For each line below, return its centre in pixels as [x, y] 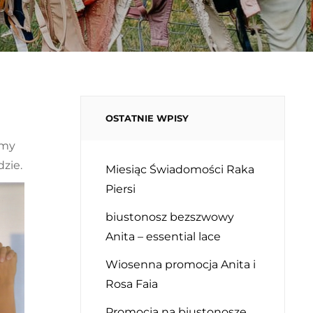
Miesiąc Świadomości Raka [180, 169]
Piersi [121, 189]
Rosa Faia [132, 284]
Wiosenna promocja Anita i [181, 264]
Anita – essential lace [163, 236]
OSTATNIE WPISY [147, 118]
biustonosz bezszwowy [170, 217]
